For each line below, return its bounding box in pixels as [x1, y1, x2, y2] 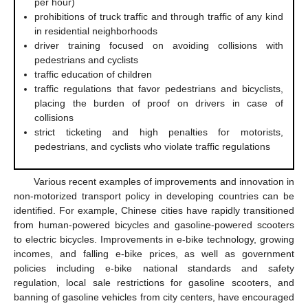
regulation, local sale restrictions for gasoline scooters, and [14, 277, 294, 289]
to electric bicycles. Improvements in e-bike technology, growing [14, 234, 294, 245]
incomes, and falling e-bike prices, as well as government [14, 248, 294, 260]
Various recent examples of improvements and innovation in [33, 176, 294, 188]
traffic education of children [34, 68, 153, 80]
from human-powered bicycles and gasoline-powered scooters [14, 219, 294, 231]
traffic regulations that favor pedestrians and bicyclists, [34, 82, 283, 94]
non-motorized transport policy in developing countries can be [14, 190, 294, 202]
